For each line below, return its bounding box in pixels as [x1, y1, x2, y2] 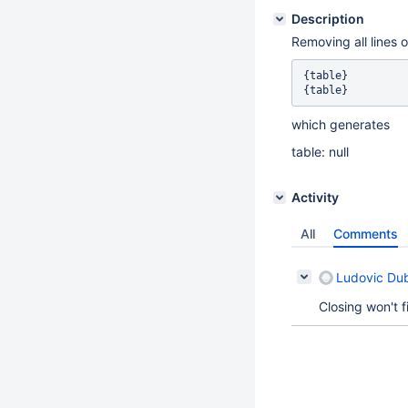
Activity [291, 189, 339, 205]
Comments [333, 226, 398, 241]
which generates [291, 117, 390, 132]
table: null [291, 144, 349, 159]
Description [291, 11, 364, 26]
